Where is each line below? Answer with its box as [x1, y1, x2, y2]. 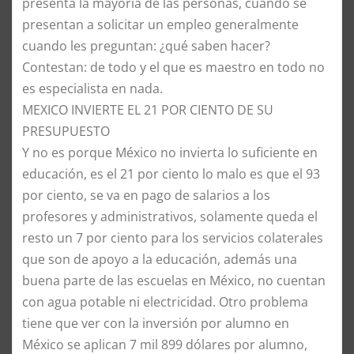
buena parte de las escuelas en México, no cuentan [22, 271, 326, 289]
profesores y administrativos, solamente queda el [22, 207, 318, 225]
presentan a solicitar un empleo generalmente [22, 15, 299, 33]
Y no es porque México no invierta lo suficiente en [22, 143, 318, 161]
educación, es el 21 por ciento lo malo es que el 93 [22, 164, 320, 183]
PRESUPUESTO [22, 122, 110, 140]
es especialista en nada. [22, 79, 163, 97]
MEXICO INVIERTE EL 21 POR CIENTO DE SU [22, 100, 273, 119]
